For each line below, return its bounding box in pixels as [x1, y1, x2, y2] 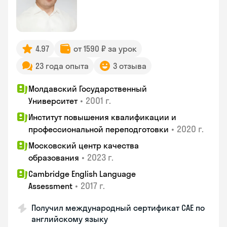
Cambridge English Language [28, 169, 136, 179]
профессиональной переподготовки [28, 124, 169, 134]
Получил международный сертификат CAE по [31, 203, 205, 213]
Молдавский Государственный [28, 84, 147, 94]
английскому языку [31, 214, 108, 224]
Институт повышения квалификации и [28, 112, 176, 122]
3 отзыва [113, 61, 146, 71]
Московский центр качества [28, 140, 139, 150]
